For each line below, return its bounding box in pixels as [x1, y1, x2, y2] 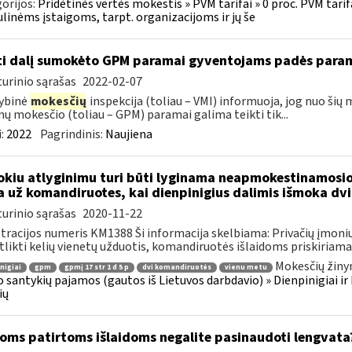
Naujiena [104, 126, 152, 143]
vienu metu [224, 262, 267, 273]
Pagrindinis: [39, 126, 105, 143]
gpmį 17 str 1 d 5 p [64, 262, 129, 273]
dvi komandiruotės [141, 262, 211, 273]
